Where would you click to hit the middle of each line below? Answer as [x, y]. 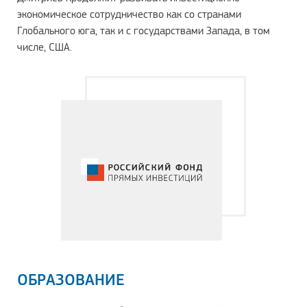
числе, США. [45, 47]
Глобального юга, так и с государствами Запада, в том [144, 30]
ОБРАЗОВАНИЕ [71, 280]
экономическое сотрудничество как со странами [129, 14]
